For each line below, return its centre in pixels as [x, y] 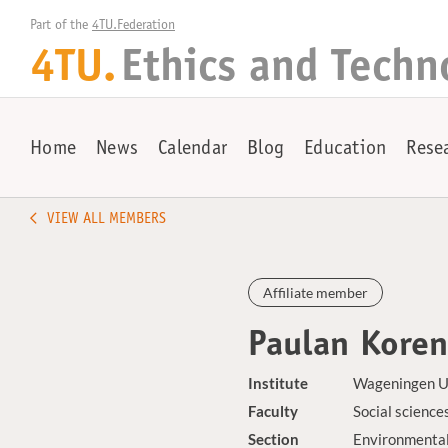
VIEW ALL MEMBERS [106, 219]
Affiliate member [316, 292]
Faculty [273, 411]
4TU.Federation [133, 26]
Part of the [61, 26]
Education [345, 150]
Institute [278, 383]
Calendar [192, 150]
